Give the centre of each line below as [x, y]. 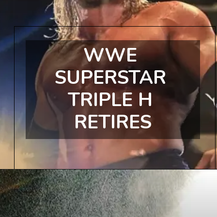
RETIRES [113, 122]
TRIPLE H [110, 100]
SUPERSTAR [110, 77]
